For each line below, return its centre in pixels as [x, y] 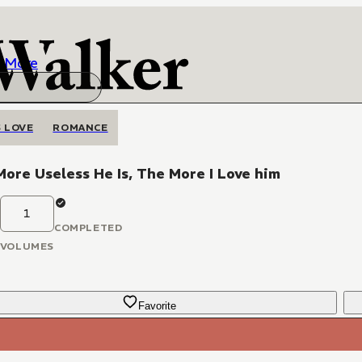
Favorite [158, 306]
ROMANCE [80, 127]
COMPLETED [88, 227]
